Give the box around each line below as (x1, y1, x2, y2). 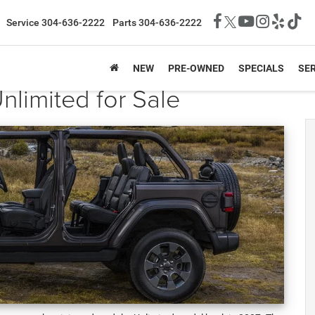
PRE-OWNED (168, 63, 224, 75)
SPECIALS (238, 63, 284, 75)
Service (6, 17, 40, 29)
